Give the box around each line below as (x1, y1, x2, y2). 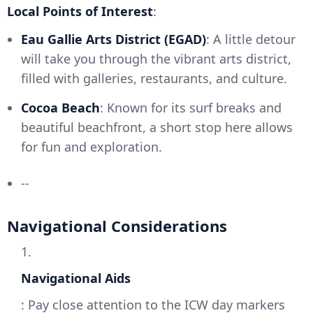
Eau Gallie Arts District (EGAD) (21, 31, 206, 48)
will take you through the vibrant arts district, (21, 50, 291, 68)
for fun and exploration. (21, 138, 162, 156)
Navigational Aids (21, 270, 131, 287)
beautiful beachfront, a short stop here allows (21, 119, 293, 136)
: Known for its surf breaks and (100, 99, 282, 117)
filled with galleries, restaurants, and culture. (21, 70, 287, 87)
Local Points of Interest (7, 3, 153, 20)
